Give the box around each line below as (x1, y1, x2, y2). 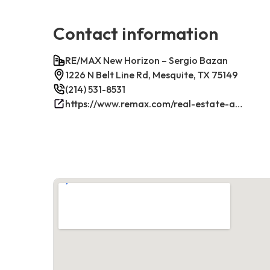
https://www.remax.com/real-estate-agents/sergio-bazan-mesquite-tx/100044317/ (235, 97, 242, 110)
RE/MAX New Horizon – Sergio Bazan (65, 54, 228, 66)
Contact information (53, 22, 218, 44)
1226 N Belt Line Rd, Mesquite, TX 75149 (65, 68, 238, 81)
